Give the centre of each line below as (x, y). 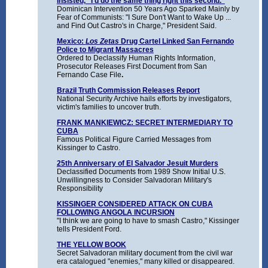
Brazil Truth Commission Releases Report (128, 91)
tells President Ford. (89, 229)
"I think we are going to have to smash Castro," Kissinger (148, 221)
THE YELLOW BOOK (91, 245)
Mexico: (71, 42)
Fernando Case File (89, 75)
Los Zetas (102, 42)
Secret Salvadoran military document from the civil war (144, 253)
